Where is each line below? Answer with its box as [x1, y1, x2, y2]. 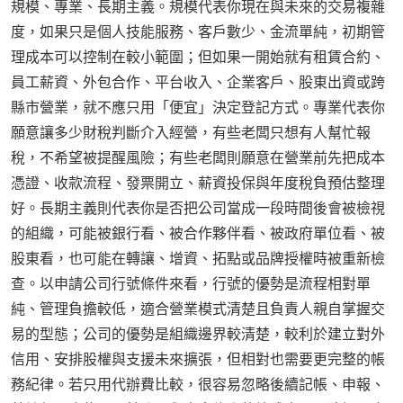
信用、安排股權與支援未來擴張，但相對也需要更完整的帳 [11, 349, 385, 370]
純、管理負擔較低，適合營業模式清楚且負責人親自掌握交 [11, 299, 385, 319]
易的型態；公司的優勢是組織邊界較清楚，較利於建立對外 [11, 324, 385, 345]
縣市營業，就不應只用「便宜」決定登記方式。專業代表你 [11, 97, 385, 118]
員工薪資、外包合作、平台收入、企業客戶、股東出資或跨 [11, 72, 385, 93]
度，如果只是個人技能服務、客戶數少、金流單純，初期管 [11, 22, 385, 42]
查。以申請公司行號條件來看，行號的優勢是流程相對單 [11, 273, 371, 294]
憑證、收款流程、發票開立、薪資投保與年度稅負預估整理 [11, 173, 385, 193]
